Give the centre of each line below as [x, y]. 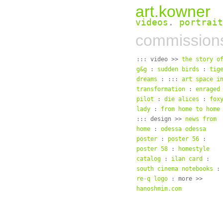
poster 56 [183, 139]
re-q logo [152, 179]
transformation [161, 89]
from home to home [190, 109]
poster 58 [152, 149]
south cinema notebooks [175, 169]
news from [201, 119]
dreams [149, 79]
